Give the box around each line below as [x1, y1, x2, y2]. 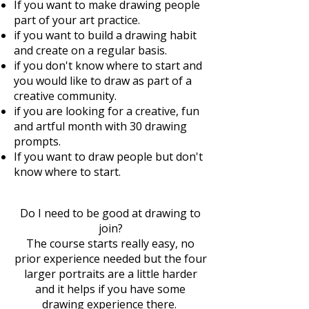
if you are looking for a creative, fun [14, 103, 199, 119]
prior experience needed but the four [14, 251, 207, 266]
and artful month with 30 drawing [14, 119, 187, 134]
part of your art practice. [14, 12, 140, 28]
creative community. [14, 88, 117, 103]
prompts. [14, 134, 63, 149]
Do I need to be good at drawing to [20, 206, 201, 221]
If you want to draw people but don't [14, 149, 203, 164]
